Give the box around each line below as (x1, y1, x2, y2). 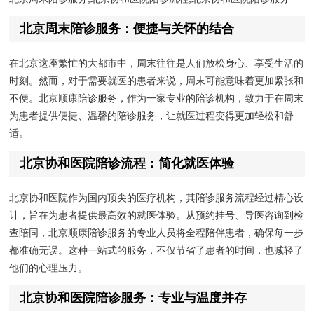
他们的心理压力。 (9, 262, 88, 274)
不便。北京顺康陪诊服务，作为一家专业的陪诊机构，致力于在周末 (9, 93, 304, 104)
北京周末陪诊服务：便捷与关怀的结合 (20, 22, 235, 36)
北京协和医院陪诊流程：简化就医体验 (20, 156, 235, 171)
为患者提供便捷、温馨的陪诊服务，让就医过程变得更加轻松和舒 (9, 110, 294, 122)
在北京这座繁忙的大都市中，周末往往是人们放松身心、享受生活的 (9, 57, 304, 69)
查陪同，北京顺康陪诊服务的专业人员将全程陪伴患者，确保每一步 (9, 227, 304, 239)
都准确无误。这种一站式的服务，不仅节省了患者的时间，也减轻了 (9, 245, 304, 257)
